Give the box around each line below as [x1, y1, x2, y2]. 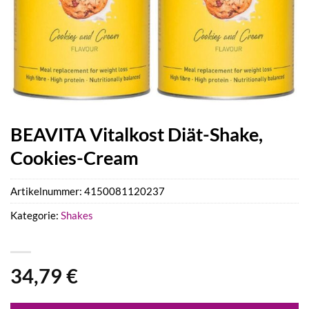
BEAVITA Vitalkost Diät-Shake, [10, 123, 263, 146]
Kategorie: [10, 209, 61, 222]
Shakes [61, 209, 93, 222]
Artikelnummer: [10, 185, 84, 198]
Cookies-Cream [10, 146, 139, 169]
